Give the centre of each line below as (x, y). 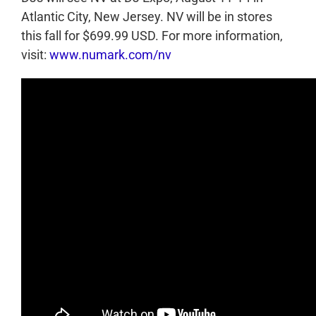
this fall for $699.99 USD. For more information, (152, 36)
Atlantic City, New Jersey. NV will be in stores (147, 17)
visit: (35, 55)
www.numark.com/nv (110, 55)
